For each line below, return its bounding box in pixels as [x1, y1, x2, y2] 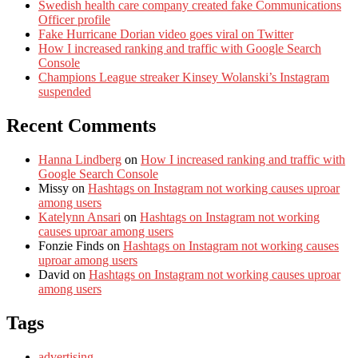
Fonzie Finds [38, 239, 104, 253]
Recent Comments [6, 115, 156, 137]
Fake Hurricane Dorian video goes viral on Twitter [38, 27, 293, 42]
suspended [38, 85, 91, 99]
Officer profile [38, 13, 110, 27]
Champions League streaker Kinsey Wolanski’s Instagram [38, 70, 329, 85]
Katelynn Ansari [38, 210, 121, 225]
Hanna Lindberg [38, 153, 121, 167]
